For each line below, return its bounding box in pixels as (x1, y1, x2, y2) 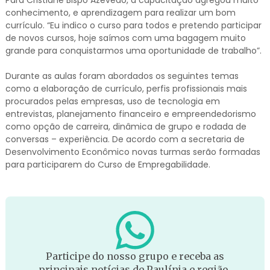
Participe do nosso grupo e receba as (45, 250, 224, 263)
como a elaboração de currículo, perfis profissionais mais (5, 83, 247, 95)
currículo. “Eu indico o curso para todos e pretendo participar (5, 19, 262, 32)
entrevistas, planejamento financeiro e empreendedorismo (5, 108, 256, 121)
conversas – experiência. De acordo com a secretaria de (5, 133, 245, 146)
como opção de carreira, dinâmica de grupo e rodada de (5, 121, 246, 133)
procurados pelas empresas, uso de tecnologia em (5, 95, 220, 108)
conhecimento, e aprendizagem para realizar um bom (5, 7, 236, 19)
